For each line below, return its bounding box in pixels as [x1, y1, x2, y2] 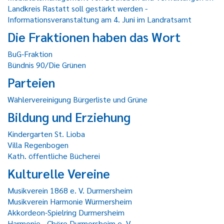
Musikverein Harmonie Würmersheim [7, 196, 132, 206]
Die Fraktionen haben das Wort [7, 28, 180, 45]
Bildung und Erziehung [7, 108, 130, 125]
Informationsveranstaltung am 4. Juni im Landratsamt [7, 14, 191, 24]
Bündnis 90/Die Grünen [7, 59, 86, 70]
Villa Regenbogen [7, 139, 68, 150]
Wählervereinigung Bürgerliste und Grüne [7, 94, 147, 104]
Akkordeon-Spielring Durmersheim [7, 207, 124, 217]
